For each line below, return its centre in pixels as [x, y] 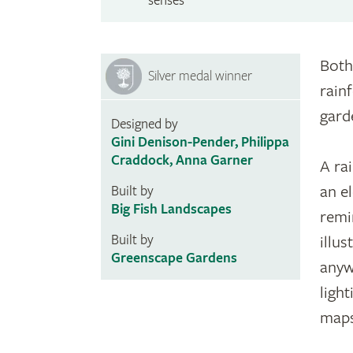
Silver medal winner [201, 76]
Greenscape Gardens [174, 258]
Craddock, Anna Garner [182, 161]
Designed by [144, 124]
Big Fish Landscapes [171, 210]
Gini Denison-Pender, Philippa [200, 143]
